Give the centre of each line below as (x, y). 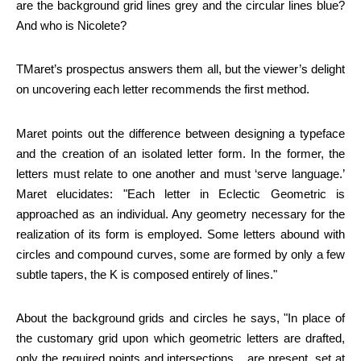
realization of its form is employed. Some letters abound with (180, 234)
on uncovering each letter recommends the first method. (163, 90)
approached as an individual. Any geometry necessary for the (180, 214)
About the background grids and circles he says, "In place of (180, 318)
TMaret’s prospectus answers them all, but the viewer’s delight (180, 70)
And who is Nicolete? (71, 25)
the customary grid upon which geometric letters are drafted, (180, 338)
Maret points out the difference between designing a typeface (180, 133)
